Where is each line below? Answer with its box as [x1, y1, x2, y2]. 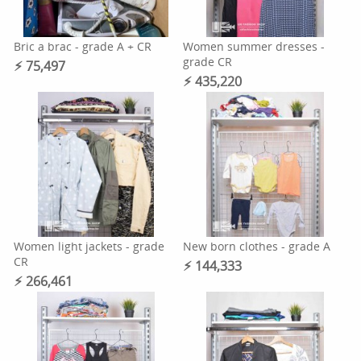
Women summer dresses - [182, 39, 325, 54]
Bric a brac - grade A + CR [14, 39, 152, 54]
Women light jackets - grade [14, 239, 165, 254]
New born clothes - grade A [182, 239, 330, 254]
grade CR [182, 54, 232, 69]
